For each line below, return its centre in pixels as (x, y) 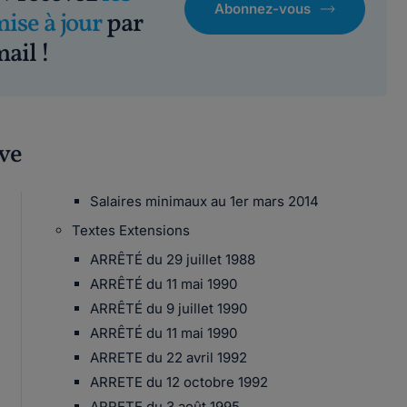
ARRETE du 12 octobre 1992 (179, 382)
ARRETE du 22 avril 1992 (168, 357)
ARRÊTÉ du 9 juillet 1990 (168, 308)
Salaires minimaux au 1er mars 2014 (204, 201)
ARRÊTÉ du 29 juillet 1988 (172, 259)
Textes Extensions (130, 230)
